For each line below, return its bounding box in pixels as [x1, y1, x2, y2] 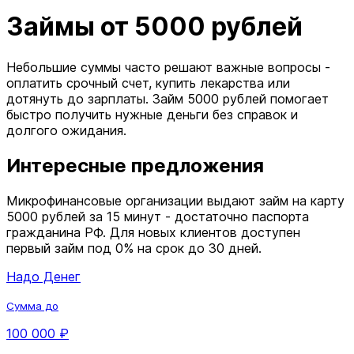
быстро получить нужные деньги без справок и [6, 106, 298, 122]
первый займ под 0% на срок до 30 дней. [6, 239, 262, 256]
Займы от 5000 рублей [6, 11, 303, 43]
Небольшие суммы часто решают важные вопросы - [6, 58, 330, 75]
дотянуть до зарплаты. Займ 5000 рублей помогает [6, 90, 329, 107]
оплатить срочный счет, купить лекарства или [6, 74, 290, 91]
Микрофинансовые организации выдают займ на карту [6, 192, 345, 209]
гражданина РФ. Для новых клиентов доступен [6, 224, 300, 240]
